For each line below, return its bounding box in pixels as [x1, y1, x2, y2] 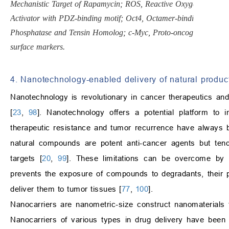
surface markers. [10, 42, 65, 52]
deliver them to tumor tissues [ [10, 185, 122, 194]
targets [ [10, 154, 42, 163]
